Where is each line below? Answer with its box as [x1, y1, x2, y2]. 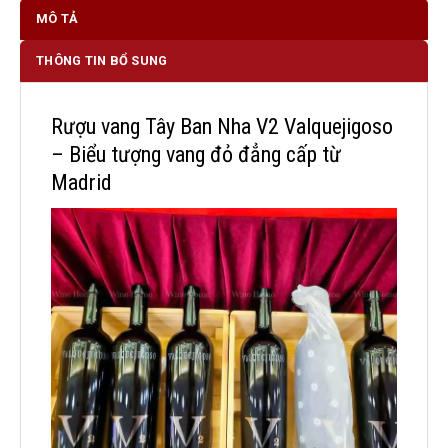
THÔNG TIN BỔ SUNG [36, 52, 168, 68]
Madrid [51, 169, 112, 195]
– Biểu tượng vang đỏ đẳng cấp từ [51, 141, 341, 167]
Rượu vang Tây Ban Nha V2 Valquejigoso [51, 113, 393, 139]
